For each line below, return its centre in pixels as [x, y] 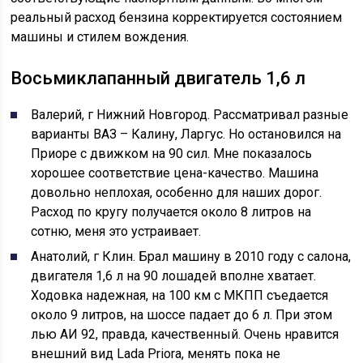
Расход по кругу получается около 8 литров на [171, 212]
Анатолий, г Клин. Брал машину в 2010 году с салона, [191, 256]
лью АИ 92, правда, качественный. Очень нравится [185, 334]
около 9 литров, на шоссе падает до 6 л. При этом [182, 315]
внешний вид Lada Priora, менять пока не [156, 354]
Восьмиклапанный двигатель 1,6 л [158, 78]
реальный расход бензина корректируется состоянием [177, 17]
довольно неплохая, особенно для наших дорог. [177, 192]
